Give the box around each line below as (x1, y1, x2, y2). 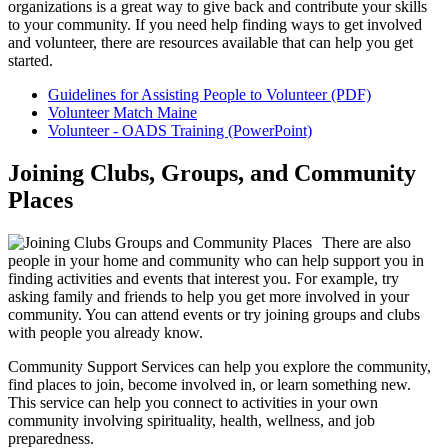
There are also (322, 233, 411, 251)
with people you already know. (8, 323, 203, 341)
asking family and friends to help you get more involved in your (8, 287, 409, 305)
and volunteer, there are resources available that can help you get (8, 34, 413, 52)
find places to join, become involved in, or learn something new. (8, 375, 411, 393)
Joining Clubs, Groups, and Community (8, 159, 416, 186)
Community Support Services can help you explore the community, (8, 357, 431, 375)
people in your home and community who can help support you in (8, 251, 424, 269)
